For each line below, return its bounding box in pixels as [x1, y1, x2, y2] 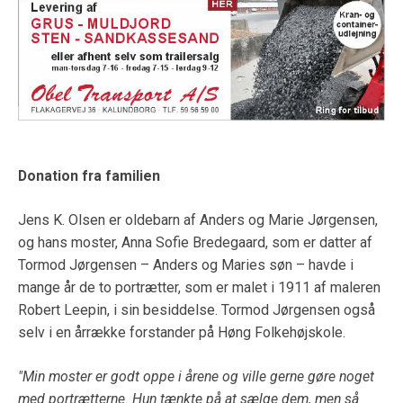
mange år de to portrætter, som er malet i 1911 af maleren [18, 278, 381, 296]
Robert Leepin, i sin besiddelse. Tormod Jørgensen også [18, 300, 375, 318]
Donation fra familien [18, 167, 160, 185]
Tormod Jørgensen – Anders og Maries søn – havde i [18, 255, 354, 273]
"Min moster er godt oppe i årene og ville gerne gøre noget [18, 367, 374, 385]
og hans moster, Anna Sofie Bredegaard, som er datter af [18, 233, 372, 251]
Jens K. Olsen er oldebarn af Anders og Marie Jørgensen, [18, 210, 378, 228]
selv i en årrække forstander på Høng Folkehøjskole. [18, 323, 345, 341]
